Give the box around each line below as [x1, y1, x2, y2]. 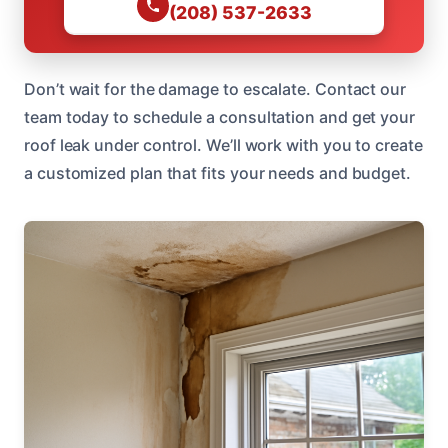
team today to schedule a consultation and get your [24, 106, 416, 127]
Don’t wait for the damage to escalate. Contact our [24, 78, 407, 99]
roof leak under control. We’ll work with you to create [24, 134, 423, 155]
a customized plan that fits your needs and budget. [24, 162, 412, 183]
